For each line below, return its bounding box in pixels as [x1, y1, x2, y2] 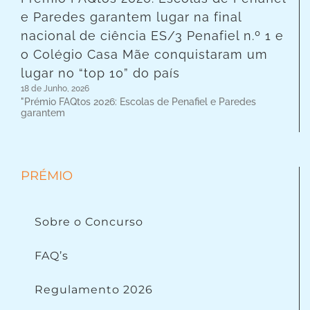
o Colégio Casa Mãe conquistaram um [21, 46, 268, 62]
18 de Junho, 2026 [21, 83, 89, 93]
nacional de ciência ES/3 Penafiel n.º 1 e [21, 28, 284, 43]
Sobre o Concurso [35, 215, 143, 228]
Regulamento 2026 [35, 282, 153, 296]
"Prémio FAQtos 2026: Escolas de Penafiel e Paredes [21, 95, 256, 107]
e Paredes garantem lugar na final [21, 9, 241, 24]
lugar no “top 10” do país [21, 65, 180, 80]
